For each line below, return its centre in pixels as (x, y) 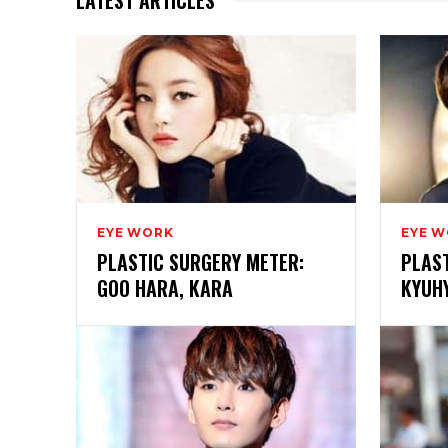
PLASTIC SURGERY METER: (200, 261)
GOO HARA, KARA (165, 287)
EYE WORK (135, 232)
